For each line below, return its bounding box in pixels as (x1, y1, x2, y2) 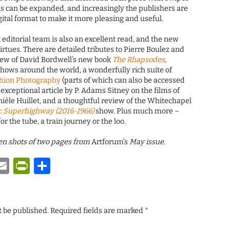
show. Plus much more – (94, 107, 180, 116)
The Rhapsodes (112, 55, 165, 65)
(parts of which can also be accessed (61, 76, 185, 85)
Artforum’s (91, 138, 128, 147)
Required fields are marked (50, 206, 145, 216)
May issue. (128, 138, 166, 147)
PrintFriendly (30, 156, 132, 176)
